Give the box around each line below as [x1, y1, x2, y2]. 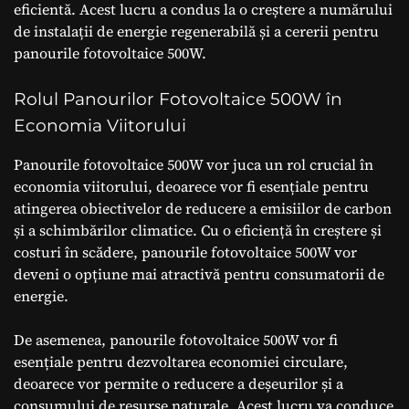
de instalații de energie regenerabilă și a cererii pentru [14, 20, 379, 41]
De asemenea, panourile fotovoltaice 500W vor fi [14, 329, 338, 350]
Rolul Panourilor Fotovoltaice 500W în [14, 88, 342, 110]
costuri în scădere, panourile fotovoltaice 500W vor [14, 241, 357, 262]
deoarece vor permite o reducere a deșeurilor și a [14, 372, 343, 393]
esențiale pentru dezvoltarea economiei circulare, [14, 351, 348, 372]
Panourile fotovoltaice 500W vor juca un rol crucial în [14, 153, 373, 174]
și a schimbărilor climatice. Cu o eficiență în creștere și [14, 219, 382, 240]
